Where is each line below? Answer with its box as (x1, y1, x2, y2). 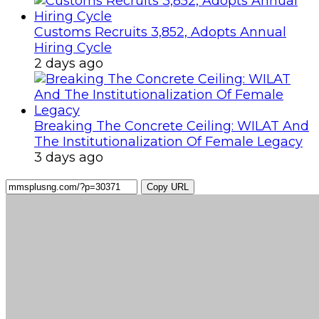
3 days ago (34, 149, 103, 165)
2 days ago (34, 55, 103, 71)
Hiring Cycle (34, 39, 112, 56)
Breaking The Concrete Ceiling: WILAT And (34, 117, 309, 134)
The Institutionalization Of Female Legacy (34, 133, 303, 150)
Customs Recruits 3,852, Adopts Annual (34, 23, 286, 40)
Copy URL (147, 181, 189, 192)
